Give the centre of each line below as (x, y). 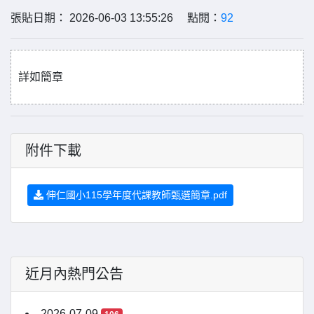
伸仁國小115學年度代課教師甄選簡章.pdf (135, 195)
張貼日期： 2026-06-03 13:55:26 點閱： (116, 18)
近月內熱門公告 (74, 274)
